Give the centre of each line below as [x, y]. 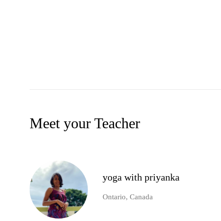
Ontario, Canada [128, 197]
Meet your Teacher [85, 123]
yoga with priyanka [141, 177]
